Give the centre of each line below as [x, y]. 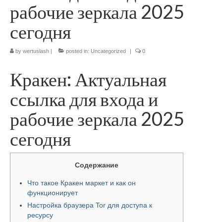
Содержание [97, 165]
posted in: [78, 51]
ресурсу [40, 215]
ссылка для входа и [84, 99]
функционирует [53, 193]
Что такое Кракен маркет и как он [82, 183]
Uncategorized [108, 51]
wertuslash [36, 51]
